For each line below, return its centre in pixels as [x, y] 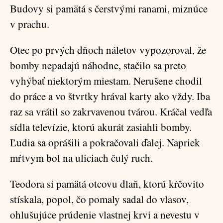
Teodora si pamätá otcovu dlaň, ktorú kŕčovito [107, 184]
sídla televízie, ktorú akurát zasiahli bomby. [101, 127]
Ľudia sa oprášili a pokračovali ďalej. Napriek [105, 142]
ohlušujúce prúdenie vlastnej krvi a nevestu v [105, 215]
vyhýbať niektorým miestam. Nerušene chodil [106, 81]
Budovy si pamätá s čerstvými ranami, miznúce [109, 8]
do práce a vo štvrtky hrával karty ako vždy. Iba [110, 96]
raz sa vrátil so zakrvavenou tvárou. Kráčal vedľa [111, 111]
